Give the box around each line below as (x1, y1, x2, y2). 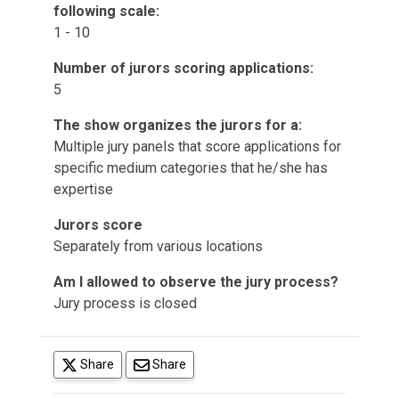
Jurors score (53, 216, 142, 233)
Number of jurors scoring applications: (53, 60, 313, 77)
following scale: (53, 3, 159, 20)
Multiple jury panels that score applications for (53, 138, 341, 155)
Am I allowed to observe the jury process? (53, 273, 338, 290)
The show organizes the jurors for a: (53, 117, 302, 134)
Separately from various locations (53, 238, 263, 255)
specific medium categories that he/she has (53, 159, 328, 176)
